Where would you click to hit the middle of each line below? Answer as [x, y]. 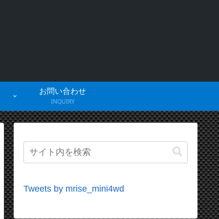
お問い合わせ [63, 91]
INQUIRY [63, 101]
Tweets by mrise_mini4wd [74, 188]
